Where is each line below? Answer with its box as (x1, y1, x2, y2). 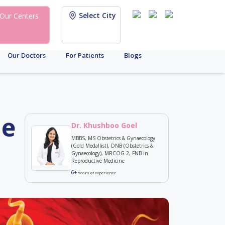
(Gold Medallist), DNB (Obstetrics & (71, 142, 153, 149)
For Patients (66, 51, 104, 60)
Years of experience (76, 170, 116, 175)
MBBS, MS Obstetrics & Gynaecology (71, 135, 155, 142)
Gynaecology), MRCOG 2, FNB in (71, 150, 148, 157)
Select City (79, 11, 116, 20)
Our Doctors (8, 51, 46, 60)
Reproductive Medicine (71, 157, 125, 164)
